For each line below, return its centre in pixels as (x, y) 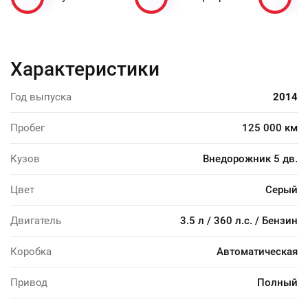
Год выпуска (41, 97)
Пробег (27, 128)
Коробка (31, 251)
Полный (277, 282)
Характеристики (85, 69)
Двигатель (36, 220)
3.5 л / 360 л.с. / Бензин (239, 220)
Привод (29, 282)
